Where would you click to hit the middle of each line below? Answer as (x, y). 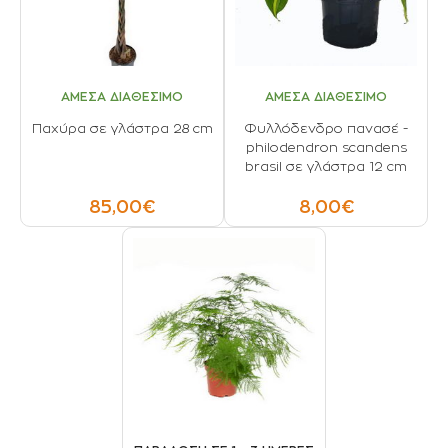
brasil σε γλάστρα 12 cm (326, 166)
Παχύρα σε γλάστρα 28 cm (122, 128)
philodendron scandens (326, 147)
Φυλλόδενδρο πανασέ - (326, 128)
